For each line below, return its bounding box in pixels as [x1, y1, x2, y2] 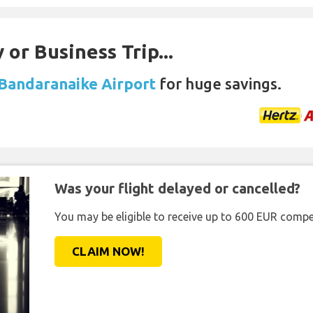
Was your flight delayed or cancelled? [54, 180, 300, 196]
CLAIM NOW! [71, 245, 145, 258]
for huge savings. [156, 75, 282, 92]
